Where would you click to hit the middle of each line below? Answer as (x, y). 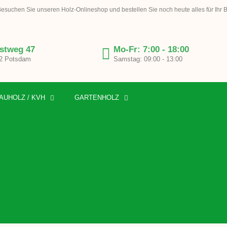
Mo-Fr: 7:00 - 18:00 (151, 50)
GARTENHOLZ (97, 98)
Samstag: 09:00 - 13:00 (148, 59)
